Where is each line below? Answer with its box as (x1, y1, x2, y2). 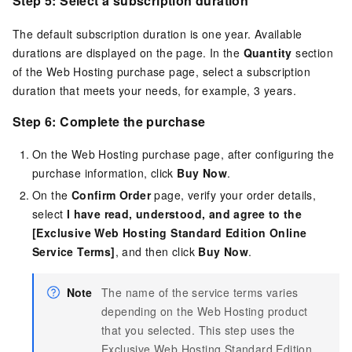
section (291, 44, 334, 60)
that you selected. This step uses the (101, 322, 295, 339)
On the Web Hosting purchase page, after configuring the (32, 146, 334, 163)
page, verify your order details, (151, 187, 317, 203)
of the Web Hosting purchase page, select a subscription (13, 63, 310, 79)
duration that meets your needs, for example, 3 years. (13, 82, 297, 98)
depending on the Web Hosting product (101, 303, 308, 320)
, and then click (115, 244, 199, 260)
